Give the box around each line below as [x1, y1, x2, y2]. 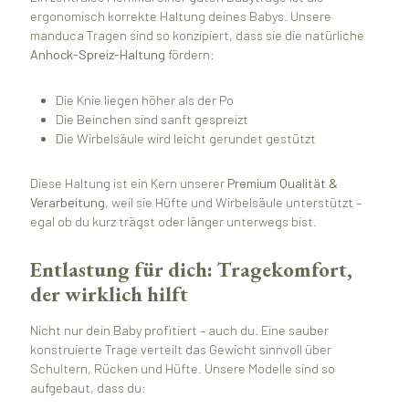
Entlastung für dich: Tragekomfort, [29, 256, 352, 284]
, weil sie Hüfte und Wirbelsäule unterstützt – [104, 194, 362, 211]
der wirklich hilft [29, 280, 188, 309]
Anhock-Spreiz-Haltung [29, 46, 165, 62]
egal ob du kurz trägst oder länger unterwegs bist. [29, 214, 317, 230]
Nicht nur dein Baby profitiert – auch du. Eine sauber [29, 321, 329, 338]
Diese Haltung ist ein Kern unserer [29, 175, 227, 192]
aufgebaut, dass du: [29, 379, 146, 395]
